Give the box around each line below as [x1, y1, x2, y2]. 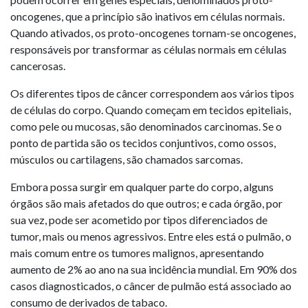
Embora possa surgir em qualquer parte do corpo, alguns [10, 180, 274, 193]
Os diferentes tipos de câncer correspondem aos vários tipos [10, 87, 294, 100]
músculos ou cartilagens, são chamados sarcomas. [10, 153, 243, 166]
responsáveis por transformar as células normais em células [10, 43, 287, 56]
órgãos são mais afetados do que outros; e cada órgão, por [10, 197, 283, 210]
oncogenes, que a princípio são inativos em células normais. [10, 10, 285, 23]
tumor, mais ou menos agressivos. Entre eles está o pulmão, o [10, 230, 291, 243]
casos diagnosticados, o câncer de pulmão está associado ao [10, 279, 291, 292]
